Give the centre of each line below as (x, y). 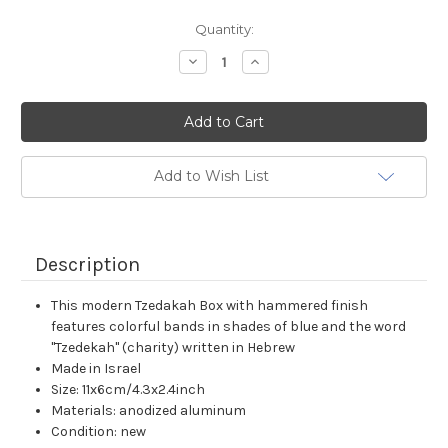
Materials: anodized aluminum (149, 411)
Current (46, 29)
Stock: (42, 48)
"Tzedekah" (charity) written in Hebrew (173, 348)
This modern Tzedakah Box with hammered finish (210, 306)
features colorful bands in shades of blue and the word (229, 327)
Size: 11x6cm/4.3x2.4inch (128, 390)
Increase (277, 61)
